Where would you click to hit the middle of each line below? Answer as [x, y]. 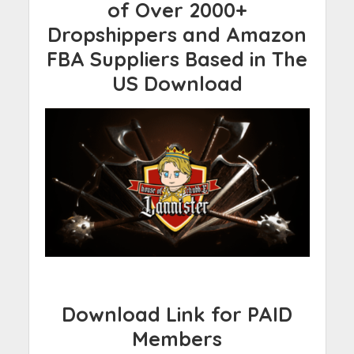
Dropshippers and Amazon [177, 34]
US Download [177, 83]
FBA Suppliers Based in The [177, 59]
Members [177, 339]
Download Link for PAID [177, 314]
